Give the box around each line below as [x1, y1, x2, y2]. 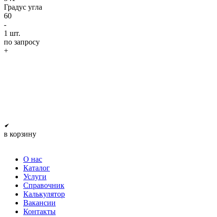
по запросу [4, 37, 40, 46]
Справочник [23, 181, 64, 189]
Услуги [23, 172, 46, 181]
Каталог [23, 163, 50, 172]
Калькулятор [23, 189, 65, 198]
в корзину [4, 129, 36, 138]
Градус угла [4, 2, 42, 11]
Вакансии [23, 198, 56, 207]
